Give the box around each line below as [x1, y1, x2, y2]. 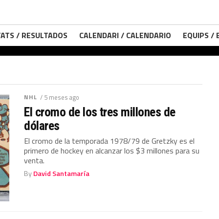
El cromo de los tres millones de [24, 105, 175, 119]
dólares [24, 118, 60, 133]
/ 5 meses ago [40, 92, 79, 102]
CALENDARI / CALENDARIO [79, 29, 171, 41]
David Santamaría [33, 168, 90, 179]
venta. [24, 154, 45, 166]
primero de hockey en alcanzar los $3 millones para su [24, 145, 200, 156]
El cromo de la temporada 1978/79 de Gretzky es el [24, 135, 195, 147]
